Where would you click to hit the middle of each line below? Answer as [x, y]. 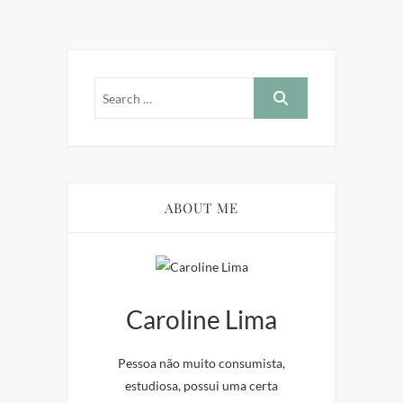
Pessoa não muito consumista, [201, 363]
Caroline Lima [201, 320]
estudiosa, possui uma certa [201, 386]
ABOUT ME [201, 208]
